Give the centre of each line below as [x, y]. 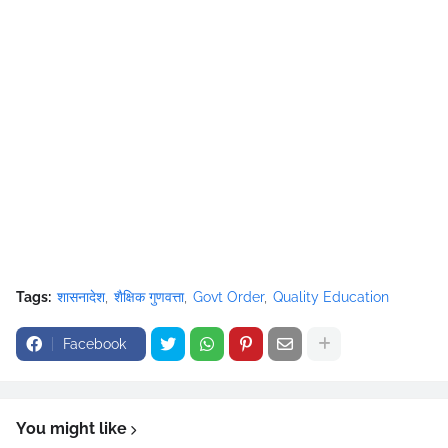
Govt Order [228, 297]
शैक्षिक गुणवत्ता [149, 297]
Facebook [94, 344]
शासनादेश [81, 297]
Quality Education [331, 297]
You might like [71, 428]
